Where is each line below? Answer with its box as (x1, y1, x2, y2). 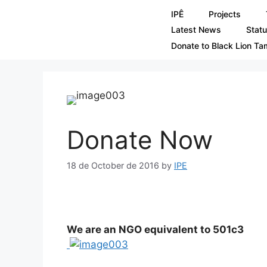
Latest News (170, 24, 221, 35)
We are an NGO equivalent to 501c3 (67, 223, 244, 235)
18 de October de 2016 (67, 160, 159, 171)
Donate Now (67, 125, 213, 155)
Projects (208, 8, 241, 19)
